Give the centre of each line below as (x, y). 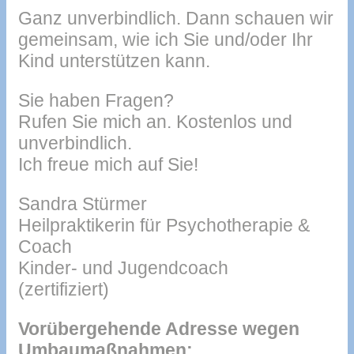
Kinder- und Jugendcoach (123, 267)
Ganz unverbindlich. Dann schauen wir (176, 18)
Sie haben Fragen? (96, 100)
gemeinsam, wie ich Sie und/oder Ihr (166, 39)
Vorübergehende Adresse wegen (159, 328)
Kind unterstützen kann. (114, 60)
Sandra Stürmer (83, 203)
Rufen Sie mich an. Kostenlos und (155, 121)
